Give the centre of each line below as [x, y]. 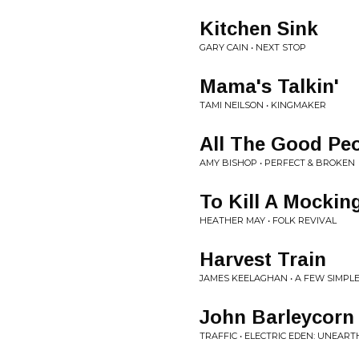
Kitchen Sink [259, 28]
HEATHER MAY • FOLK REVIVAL [268, 220]
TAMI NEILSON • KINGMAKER [263, 105]
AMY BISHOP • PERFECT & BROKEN [277, 163]
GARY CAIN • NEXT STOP [253, 47]
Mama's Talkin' [269, 86]
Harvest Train [263, 259]
